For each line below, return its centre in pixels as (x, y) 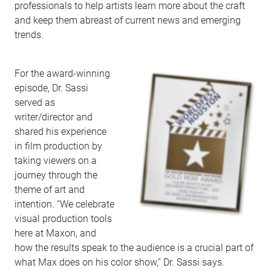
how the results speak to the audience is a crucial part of (134, 248)
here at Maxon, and (55, 233)
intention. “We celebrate (64, 204)
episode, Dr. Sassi (51, 88)
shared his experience (60, 132)
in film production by (58, 146)
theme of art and (50, 190)
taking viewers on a (56, 161)
